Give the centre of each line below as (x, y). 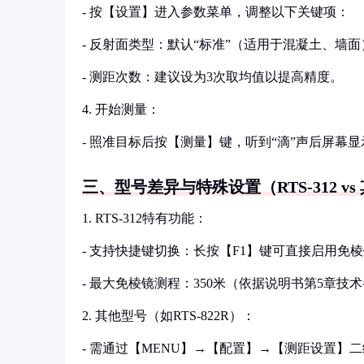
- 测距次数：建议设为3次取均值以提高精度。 (212, 77)
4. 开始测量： (121, 109)
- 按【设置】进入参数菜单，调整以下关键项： (216, 12)
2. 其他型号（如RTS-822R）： (169, 316)
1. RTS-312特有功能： (145, 218)
